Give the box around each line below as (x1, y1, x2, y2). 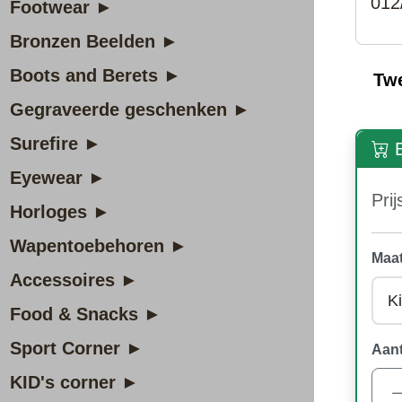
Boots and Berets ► (10, 66, 181, 85)
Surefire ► (10, 134, 101, 153)
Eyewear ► (10, 168, 106, 188)
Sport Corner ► (10, 338, 144, 358)
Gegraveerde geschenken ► (10, 100, 250, 119)
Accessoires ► (10, 270, 138, 290)
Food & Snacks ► (10, 304, 162, 324)
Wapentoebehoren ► (10, 236, 188, 256)
